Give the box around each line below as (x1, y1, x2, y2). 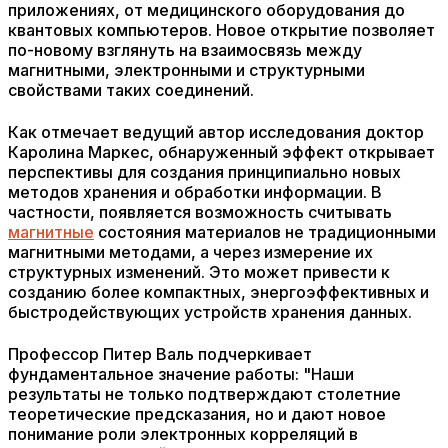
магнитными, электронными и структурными (8, 60, 365, 80)
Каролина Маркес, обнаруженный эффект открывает (8, 142, 435, 162)
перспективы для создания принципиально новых (8, 162, 401, 182)
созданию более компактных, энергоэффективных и (8, 282, 429, 302)
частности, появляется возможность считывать (8, 202, 392, 222)
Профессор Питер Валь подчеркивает (8, 344, 312, 364)
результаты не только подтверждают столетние (8, 384, 401, 404)
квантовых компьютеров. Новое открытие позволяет (8, 20, 435, 40)
